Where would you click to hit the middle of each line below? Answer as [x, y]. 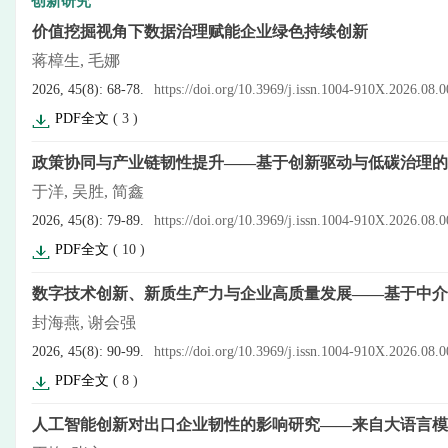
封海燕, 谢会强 [84, 322]
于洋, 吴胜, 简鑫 [88, 191]
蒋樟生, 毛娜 [76, 60]
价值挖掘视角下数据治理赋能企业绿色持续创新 [200, 31]
